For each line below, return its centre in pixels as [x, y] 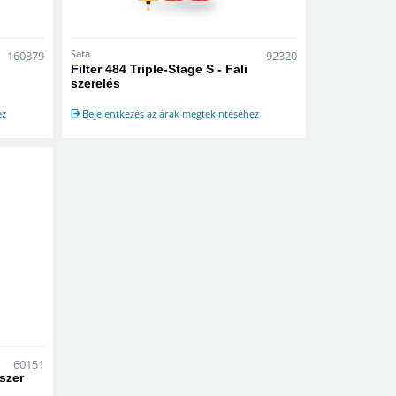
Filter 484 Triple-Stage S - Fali [160, 69]
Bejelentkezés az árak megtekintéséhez [171, 113]
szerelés [96, 83]
